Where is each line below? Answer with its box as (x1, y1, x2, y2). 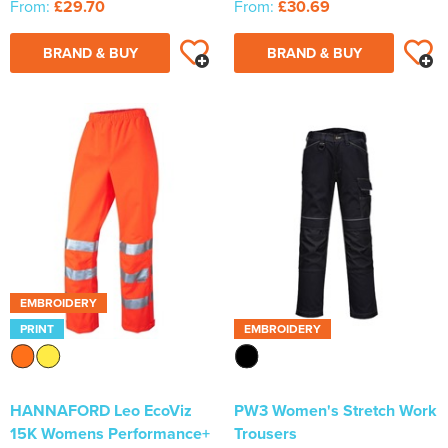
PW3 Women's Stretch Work (234, 399, 437, 423)
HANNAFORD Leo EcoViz (10, 399, 192, 423)
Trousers (234, 422, 297, 446)
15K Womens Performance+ (10, 422, 210, 446)
